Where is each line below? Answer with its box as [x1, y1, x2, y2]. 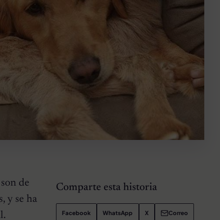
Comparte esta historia [55, 182, 157, 193]
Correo [168, 209, 189, 217]
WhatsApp [103, 209, 133, 217]
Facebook [62, 209, 91, 217]
